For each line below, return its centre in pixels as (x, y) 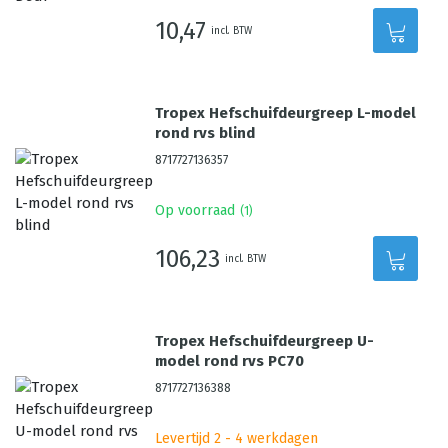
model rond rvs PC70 (230, 361)
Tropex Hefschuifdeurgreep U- (265, 341)
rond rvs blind (205, 133)
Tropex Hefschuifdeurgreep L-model (286, 113)
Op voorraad (195, 210)
